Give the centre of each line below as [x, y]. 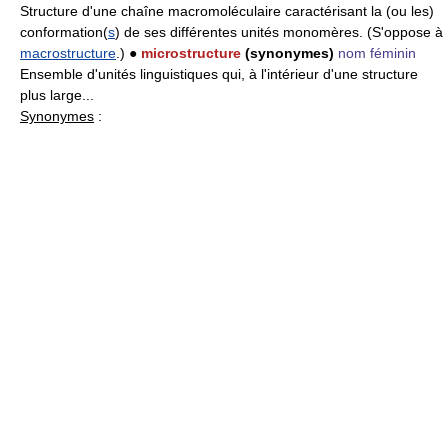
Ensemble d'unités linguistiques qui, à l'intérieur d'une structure [219, 74]
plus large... [57, 95]
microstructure [191, 53]
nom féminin [377, 53]
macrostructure [68, 53]
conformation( [64, 32]
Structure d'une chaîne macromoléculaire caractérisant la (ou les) [227, 11]
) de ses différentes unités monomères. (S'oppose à [279, 32]
